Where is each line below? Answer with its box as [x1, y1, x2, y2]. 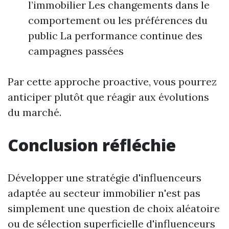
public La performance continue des [28, 29, 202, 42]
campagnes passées [28, 44, 124, 58]
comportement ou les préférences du [28, 14, 208, 27]
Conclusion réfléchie [8, 134, 176, 156]
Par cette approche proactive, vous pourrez [8, 75, 217, 88]
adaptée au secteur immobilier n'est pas [8, 187, 200, 200]
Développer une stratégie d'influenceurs [8, 171, 201, 185]
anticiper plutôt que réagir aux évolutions [8, 90, 209, 104]
